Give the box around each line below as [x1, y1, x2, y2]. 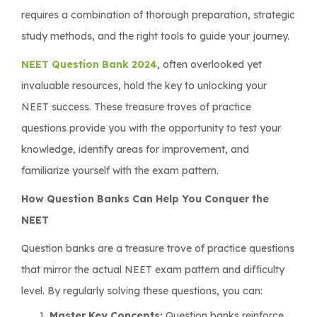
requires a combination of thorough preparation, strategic [21, 8, 295, 21]
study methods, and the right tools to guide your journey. [21, 29, 289, 42]
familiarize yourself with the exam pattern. [21, 163, 219, 177]
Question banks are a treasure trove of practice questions [21, 241, 294, 255]
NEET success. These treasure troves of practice [21, 100, 251, 113]
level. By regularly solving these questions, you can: [21, 284, 263, 297]
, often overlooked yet [157, 57, 262, 71]
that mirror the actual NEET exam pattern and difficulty [21, 263, 284, 276]
